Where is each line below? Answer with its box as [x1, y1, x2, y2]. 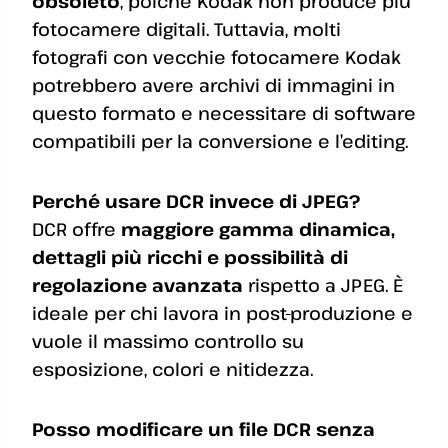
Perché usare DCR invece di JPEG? [32, 189, 360, 214]
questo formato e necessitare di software [32, 101, 416, 126]
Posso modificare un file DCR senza [32, 417, 375, 442]
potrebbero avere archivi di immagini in [32, 73, 395, 98]
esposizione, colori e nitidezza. [32, 357, 313, 382]
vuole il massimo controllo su [32, 329, 304, 354]
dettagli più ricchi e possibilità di [32, 245, 348, 270]
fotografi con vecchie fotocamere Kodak [32, 45, 401, 70]
